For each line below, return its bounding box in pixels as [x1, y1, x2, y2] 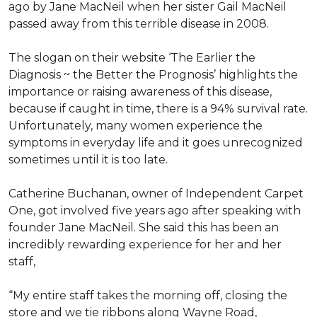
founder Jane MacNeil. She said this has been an [8, 221, 279, 234]
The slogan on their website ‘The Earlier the [8, 51, 255, 64]
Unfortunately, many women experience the [8, 119, 263, 132]
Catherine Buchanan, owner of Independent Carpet [8, 187, 304, 200]
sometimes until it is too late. [8, 153, 168, 166]
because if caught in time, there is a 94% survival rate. [8, 102, 308, 115]
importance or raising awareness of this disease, [8, 85, 272, 98]
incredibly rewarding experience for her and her [8, 238, 282, 251]
